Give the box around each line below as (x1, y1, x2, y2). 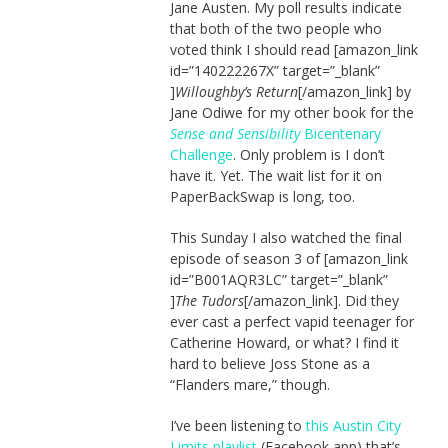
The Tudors (174, 290, 244, 310)
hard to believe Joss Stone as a (169, 353, 370, 373)
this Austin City (305, 415, 401, 435)
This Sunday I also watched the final (169, 227, 402, 247)
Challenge (169, 144, 233, 164)
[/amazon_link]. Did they (243, 290, 399, 310)
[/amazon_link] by (297, 81, 411, 101)
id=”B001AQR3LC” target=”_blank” (169, 269, 388, 289)
